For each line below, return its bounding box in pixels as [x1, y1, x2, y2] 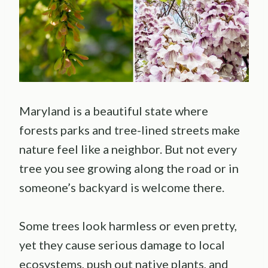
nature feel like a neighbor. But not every [19, 142, 237, 157]
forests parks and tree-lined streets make [19, 123, 240, 138]
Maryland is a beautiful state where [19, 103, 208, 118]
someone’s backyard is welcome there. [19, 180, 224, 195]
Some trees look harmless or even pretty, [19, 218, 237, 233]
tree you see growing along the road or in [19, 161, 239, 176]
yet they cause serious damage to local [19, 237, 225, 252]
